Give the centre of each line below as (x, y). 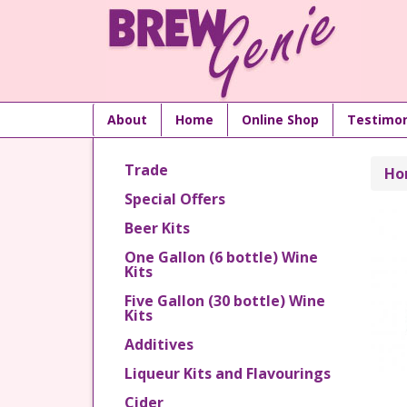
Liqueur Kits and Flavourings (228, 373)
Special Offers (175, 199)
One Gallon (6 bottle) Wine (221, 257)
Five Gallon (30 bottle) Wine (225, 301)
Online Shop (280, 119)
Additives (159, 344)
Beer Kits (157, 228)
